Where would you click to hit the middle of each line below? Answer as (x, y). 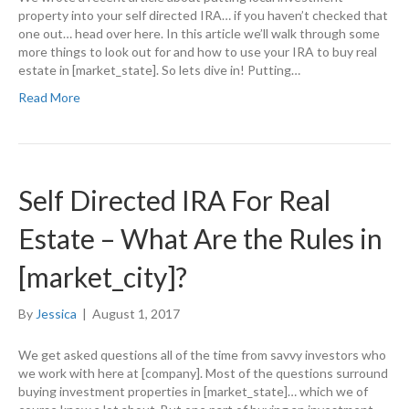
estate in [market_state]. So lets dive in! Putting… (159, 70)
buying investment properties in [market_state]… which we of (193, 392)
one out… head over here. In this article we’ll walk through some (199, 34)
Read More (49, 98)
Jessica (56, 314)
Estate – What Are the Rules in (200, 239)
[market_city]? (103, 277)
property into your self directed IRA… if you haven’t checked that (203, 16)
